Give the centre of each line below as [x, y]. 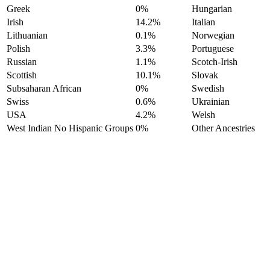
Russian [22, 61]
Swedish [208, 88]
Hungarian [212, 8]
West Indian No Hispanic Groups [70, 128]
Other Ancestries [223, 128]
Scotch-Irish [215, 61]
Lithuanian [27, 35]
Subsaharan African [44, 88]
